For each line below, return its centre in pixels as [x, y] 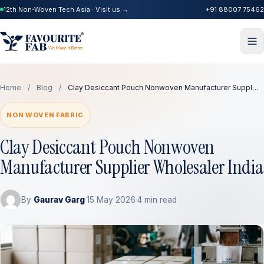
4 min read [157, 200]
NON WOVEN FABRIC [45, 115]
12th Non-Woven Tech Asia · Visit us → [66, 9]
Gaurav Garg [59, 200]
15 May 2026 [111, 200]
